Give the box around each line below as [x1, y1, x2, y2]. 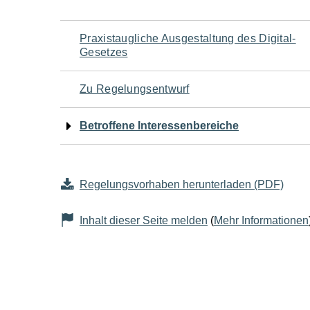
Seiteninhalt [60, 125, 194, 156]
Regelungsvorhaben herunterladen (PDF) [80, 179, 284, 190]
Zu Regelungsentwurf [80, 83, 190, 95]
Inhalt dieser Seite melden [80, 215, 208, 226]
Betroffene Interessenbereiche [80, 120, 239, 131]
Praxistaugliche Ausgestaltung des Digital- [80, 33, 296, 44]
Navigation [60, 21, 181, 53]
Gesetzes [80, 46, 128, 58]
